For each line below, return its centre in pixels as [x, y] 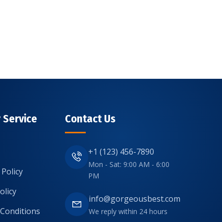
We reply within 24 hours [128, 212]
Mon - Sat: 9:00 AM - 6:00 [129, 165]
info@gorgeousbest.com [134, 199]
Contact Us [90, 119]
